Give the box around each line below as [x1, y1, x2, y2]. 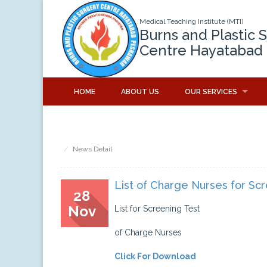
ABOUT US [120, 88, 159, 97]
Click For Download [114, 252, 196, 262]
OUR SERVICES [184, 88, 237, 97]
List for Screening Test [114, 204, 200, 214]
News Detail [73, 145, 112, 154]
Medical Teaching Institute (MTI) [139, 17, 243, 26]
